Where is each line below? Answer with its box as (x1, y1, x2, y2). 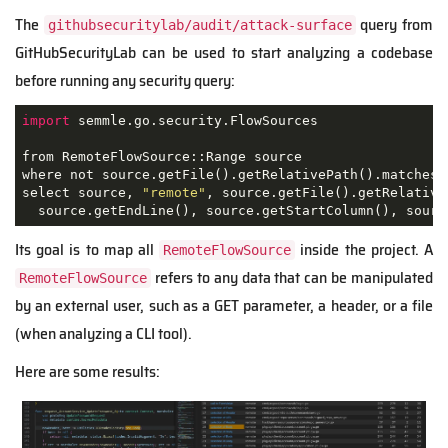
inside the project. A (295, 237, 434, 263)
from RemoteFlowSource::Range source (21, 148, 302, 164)
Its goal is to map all (15, 237, 160, 263)
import (21, 112, 70, 128)
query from (355, 12, 434, 38)
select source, (21, 184, 142, 200)
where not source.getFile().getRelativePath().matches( (21, 166, 446, 182)
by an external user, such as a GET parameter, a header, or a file (15, 293, 433, 319)
